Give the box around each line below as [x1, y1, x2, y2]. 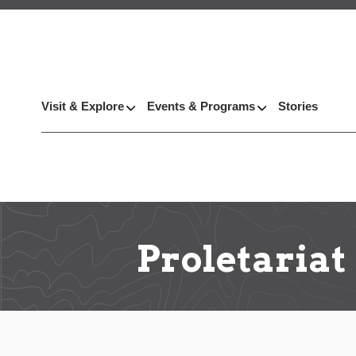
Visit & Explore [41, 99, 124, 114]
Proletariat [137, 237, 346, 281]
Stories [278, 99, 318, 114]
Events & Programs [147, 99, 255, 114]
